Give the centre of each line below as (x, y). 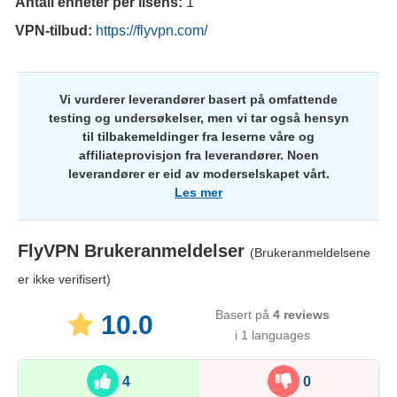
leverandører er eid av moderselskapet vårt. (198, 174)
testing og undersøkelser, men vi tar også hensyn (198, 118)
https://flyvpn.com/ (152, 31)
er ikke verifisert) (64, 280)
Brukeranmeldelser (164, 251)
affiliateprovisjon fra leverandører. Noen (198, 156)
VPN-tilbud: (55, 31)
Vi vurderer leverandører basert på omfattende (198, 100)
